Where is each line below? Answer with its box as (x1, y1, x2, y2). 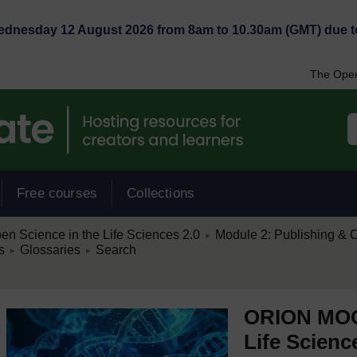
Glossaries (19, 243, 80, 257)
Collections (127, 186, 195, 201)
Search (95, 243, 136, 257)
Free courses (17, 186, 98, 201)
